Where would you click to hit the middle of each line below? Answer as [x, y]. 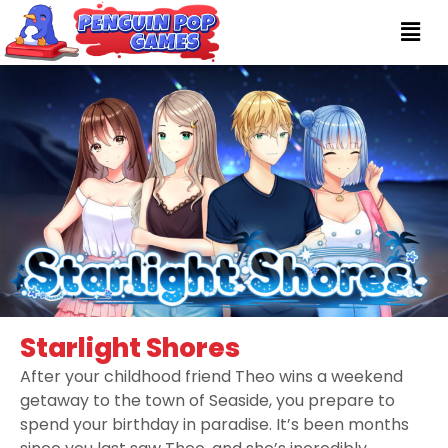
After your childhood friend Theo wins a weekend [211, 376]
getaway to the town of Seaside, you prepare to [207, 400]
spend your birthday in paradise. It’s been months [214, 424]
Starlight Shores [130, 347]
